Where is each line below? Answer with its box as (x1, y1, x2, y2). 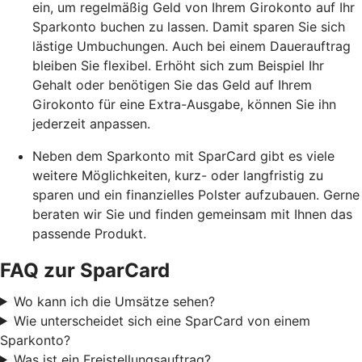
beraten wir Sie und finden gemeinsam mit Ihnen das (32, 205, 352, 222)
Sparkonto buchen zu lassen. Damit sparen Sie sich (32, 18, 345, 35)
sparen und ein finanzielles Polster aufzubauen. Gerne (32, 186, 360, 203)
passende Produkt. (32, 225, 146, 242)
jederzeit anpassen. (32, 115, 150, 132)
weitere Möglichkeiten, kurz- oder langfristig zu (32, 166, 323, 183)
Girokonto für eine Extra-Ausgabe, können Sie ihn (32, 95, 336, 112)
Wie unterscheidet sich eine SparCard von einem (13, 312, 310, 329)
